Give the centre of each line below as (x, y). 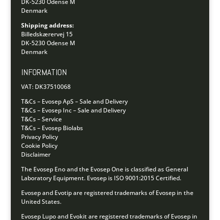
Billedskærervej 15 (47, 34)
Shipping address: (47, 25)
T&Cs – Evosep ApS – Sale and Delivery (74, 101)
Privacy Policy (39, 137)
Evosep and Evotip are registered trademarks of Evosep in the (107, 192)
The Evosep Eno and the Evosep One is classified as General (104, 169)
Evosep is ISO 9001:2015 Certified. (134, 178)
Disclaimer (36, 154)
